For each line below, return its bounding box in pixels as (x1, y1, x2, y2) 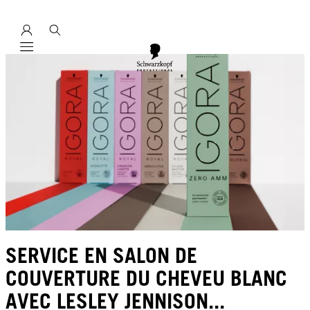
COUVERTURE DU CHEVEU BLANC (6, 266, 287, 291)
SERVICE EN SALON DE (6, 243, 197, 268)
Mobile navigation (26, 48, 106, 61)
